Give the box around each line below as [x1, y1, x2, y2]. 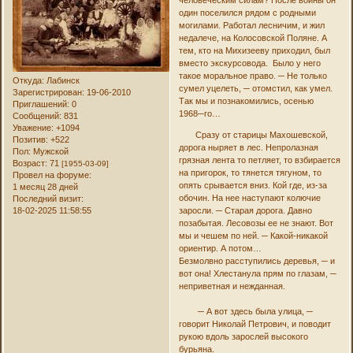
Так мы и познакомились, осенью [178, 96, 314, 106]
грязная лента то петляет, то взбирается [178, 155, 340, 165]
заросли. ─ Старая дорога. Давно [178, 206, 312, 216]
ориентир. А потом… [178, 243, 262, 254]
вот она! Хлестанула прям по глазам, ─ [178, 269, 336, 279]
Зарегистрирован [13, 87, 83, 97]
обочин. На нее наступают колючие [178, 193, 321, 203]
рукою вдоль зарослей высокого [178, 332, 308, 342]
